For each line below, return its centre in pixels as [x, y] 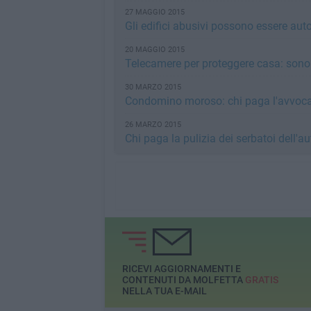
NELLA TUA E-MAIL [164, 291]
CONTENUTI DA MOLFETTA [183, 280]
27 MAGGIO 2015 [154, 12]
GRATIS [261, 280]
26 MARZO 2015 [153, 125]
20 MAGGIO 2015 [154, 50]
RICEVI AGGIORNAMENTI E [181, 269]
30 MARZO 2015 [153, 87]
